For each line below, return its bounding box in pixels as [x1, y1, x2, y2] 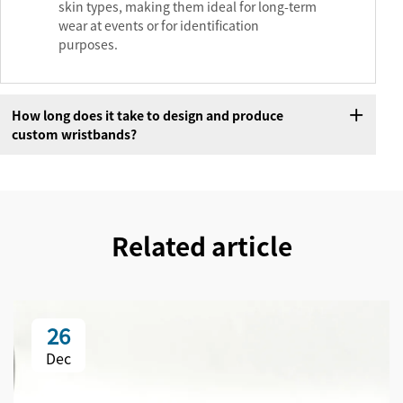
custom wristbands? [11, 124, 137, 143]
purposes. [58, 35, 118, 54]
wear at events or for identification [58, 16, 259, 35]
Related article [111, 228, 292, 264]
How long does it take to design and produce [11, 105, 283, 124]
